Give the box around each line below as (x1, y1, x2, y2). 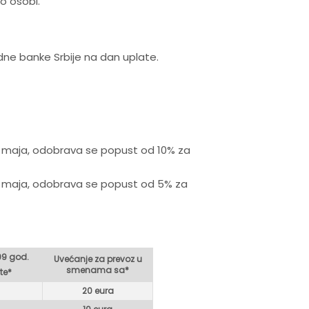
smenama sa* (66, 264, 129, 277)
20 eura (81, 285, 114, 297)
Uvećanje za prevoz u (53, 253, 142, 266)
